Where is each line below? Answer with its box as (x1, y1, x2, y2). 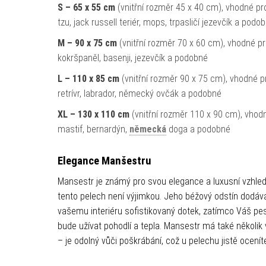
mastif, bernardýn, (57, 123, 129, 135)
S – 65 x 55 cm (57, 2, 115, 13)
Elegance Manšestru (57, 154, 151, 167)
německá (129, 123, 166, 135)
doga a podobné (166, 123, 230, 135)
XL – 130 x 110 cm (57, 109, 129, 120)
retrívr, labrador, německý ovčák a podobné (57, 88, 221, 99)
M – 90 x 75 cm (57, 37, 117, 49)
